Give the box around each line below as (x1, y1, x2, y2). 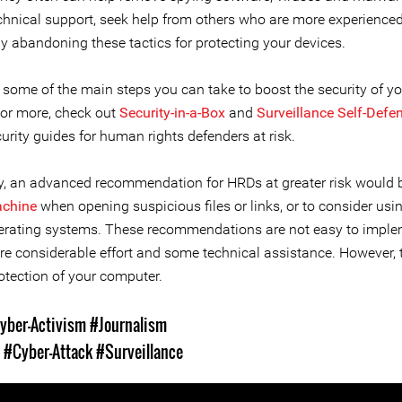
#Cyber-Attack (4, 340, 92, 363)
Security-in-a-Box (119, 104, 225, 121)
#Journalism (90, 313, 167, 336)
